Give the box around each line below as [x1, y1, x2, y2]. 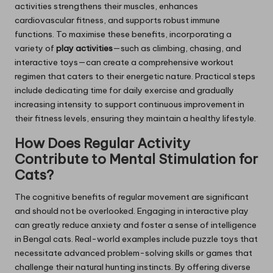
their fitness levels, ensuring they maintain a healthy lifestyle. [15, 113, 256, 124]
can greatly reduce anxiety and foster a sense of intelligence [15, 219, 257, 231]
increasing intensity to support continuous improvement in [15, 99, 244, 110]
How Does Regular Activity [15, 135, 190, 152]
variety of [15, 43, 56, 54]
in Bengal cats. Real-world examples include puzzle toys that [15, 233, 258, 245]
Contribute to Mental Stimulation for [15, 151, 258, 168]
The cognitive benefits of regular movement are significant [15, 191, 249, 203]
